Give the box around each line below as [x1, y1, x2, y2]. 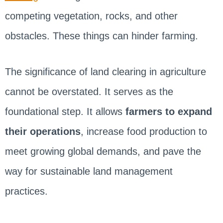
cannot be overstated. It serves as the [4, 86, 173, 97]
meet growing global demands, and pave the [4, 145, 201, 157]
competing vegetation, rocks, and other [4, 10, 178, 21]
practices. [4, 185, 51, 197]
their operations [4, 125, 81, 137]
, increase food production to [80, 125, 207, 137]
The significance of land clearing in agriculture [4, 66, 206, 77]
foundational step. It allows [4, 106, 122, 117]
